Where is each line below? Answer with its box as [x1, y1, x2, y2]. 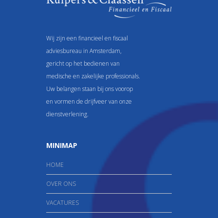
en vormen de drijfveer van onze [46, 97, 132, 106]
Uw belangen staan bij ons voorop [46, 85, 133, 93]
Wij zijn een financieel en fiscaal [46, 34, 128, 43]
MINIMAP [46, 141, 77, 150]
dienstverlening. [46, 110, 89, 119]
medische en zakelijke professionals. [46, 72, 140, 81]
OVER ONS [46, 180, 76, 188]
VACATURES [46, 199, 79, 207]
